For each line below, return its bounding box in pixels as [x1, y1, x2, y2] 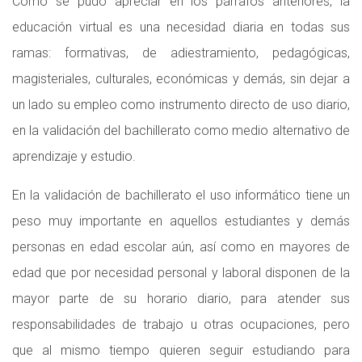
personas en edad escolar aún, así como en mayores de [12, 239, 350, 255]
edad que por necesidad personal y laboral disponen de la [12, 265, 350, 280]
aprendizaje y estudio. [12, 149, 136, 164]
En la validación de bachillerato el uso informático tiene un [12, 187, 350, 203]
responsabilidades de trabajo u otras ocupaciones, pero [12, 317, 350, 332]
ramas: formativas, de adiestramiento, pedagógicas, [12, 45, 350, 61]
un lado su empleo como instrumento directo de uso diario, [12, 97, 350, 112]
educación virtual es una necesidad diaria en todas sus [12, 19, 350, 35]
